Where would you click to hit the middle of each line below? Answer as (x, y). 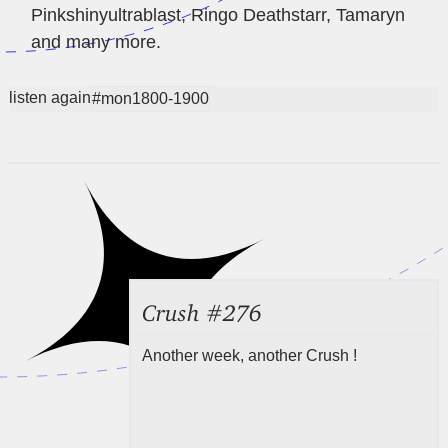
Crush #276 (202, 307)
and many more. (95, 42)
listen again (50, 98)
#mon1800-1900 (151, 99)
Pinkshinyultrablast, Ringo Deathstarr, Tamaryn (217, 15)
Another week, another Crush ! (250, 355)
